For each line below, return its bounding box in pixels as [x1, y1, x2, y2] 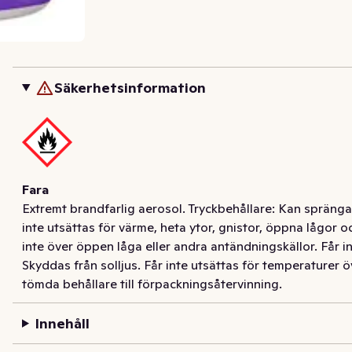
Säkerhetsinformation [53, 79, 206, 97]
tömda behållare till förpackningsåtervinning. [22, 276, 282, 292]
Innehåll [35, 314, 90, 333]
